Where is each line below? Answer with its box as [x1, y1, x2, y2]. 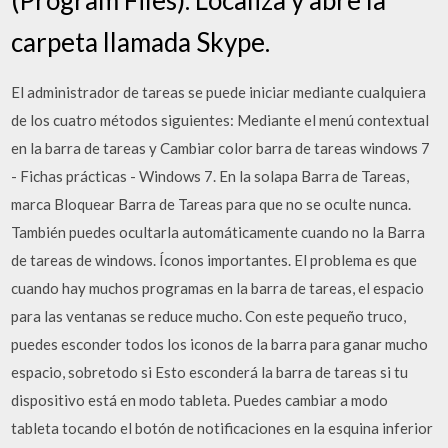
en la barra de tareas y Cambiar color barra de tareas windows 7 [11, 138, 431, 157]
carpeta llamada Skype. [11, 25, 271, 58]
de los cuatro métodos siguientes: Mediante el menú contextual [11, 110, 430, 129]
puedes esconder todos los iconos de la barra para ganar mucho [11, 334, 429, 353]
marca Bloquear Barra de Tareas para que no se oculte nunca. [11, 194, 412, 213]
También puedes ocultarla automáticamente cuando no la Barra [11, 222, 426, 241]
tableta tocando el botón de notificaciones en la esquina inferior [11, 418, 434, 437]
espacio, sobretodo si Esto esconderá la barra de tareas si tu [11, 362, 409, 381]
